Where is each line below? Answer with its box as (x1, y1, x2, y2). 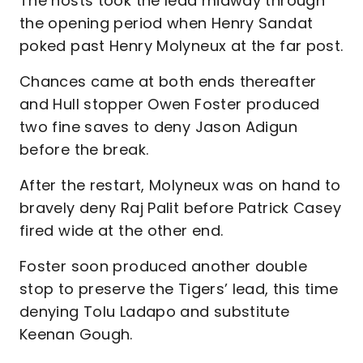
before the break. (19, 139, 149, 160)
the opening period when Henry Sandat (19, 13, 314, 33)
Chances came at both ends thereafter (19, 71, 317, 92)
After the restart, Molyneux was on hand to (19, 175, 341, 195)
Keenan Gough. (19, 324, 133, 344)
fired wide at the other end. (19, 220, 224, 241)
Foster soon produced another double (19, 256, 307, 276)
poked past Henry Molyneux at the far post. (19, 36, 344, 56)
